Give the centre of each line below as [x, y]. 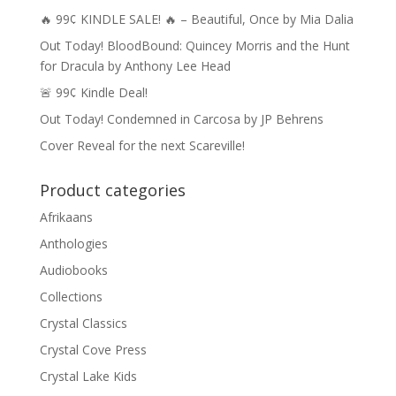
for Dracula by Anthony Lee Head [135, 66]
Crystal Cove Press [93, 350]
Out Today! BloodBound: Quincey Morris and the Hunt [194, 46]
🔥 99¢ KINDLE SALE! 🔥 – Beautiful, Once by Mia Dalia [196, 19]
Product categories [112, 190]
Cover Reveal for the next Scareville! [142, 146]
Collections [71, 297]
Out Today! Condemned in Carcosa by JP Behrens [181, 119]
